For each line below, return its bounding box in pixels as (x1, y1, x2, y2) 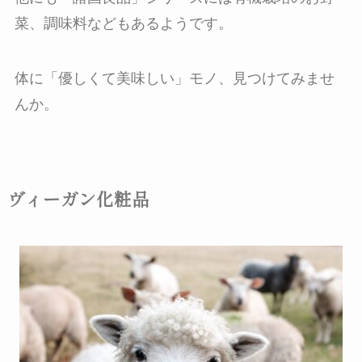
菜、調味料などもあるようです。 (14, 15, 233, 32)
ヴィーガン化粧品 (6, 185, 149, 211)
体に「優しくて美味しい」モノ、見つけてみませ (14, 69, 335, 86)
